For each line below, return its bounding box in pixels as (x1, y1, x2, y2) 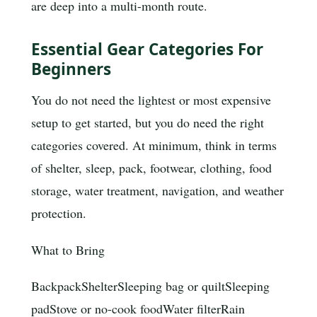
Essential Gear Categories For (31, 38, 263, 61)
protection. (31, 204, 86, 221)
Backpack (31, 277, 81, 295)
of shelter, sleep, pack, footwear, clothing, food (31, 158, 272, 176)
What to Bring (31, 241, 105, 258)
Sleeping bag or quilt (117, 277, 225, 295)
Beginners (31, 58, 111, 81)
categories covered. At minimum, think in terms (31, 136, 277, 154)
